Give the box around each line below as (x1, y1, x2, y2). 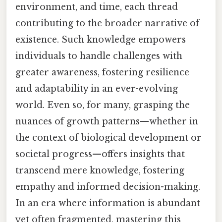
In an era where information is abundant (15, 197, 200, 209)
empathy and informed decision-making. (15, 181, 200, 192)
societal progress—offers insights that (15, 148, 185, 160)
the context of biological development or (15, 132, 202, 143)
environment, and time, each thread (15, 1, 178, 12)
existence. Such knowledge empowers (15, 34, 186, 45)
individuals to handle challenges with (15, 50, 182, 61)
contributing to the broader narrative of (15, 17, 199, 29)
